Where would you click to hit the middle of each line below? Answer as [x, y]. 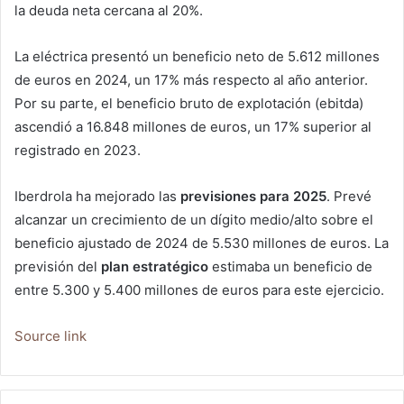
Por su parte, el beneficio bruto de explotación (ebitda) [189, 104]
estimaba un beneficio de [290, 267]
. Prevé [349, 197]
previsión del [56, 267]
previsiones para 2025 [253, 197]
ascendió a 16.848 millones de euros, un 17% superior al [193, 127]
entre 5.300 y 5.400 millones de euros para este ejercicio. [199, 290]
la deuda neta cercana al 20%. [109, 11]
